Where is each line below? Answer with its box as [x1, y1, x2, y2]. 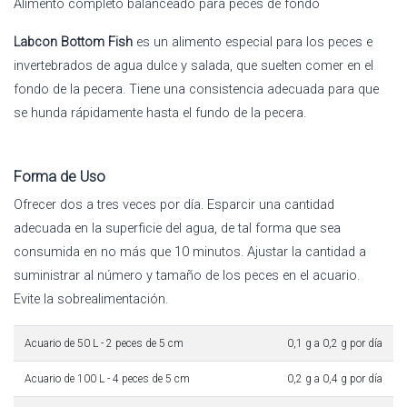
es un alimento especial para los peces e [133, 33, 372, 50]
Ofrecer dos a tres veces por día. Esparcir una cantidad [14, 195, 334, 213]
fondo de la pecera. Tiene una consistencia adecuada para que [14, 80, 379, 97]
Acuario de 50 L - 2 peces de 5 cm [25, 336, 184, 350]
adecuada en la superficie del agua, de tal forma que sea [14, 219, 341, 236]
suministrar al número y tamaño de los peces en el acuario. [14, 266, 360, 283]
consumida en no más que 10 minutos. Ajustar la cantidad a [14, 243, 366, 260]
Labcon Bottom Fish [14, 33, 133, 50]
